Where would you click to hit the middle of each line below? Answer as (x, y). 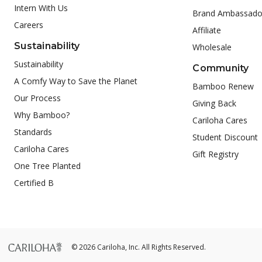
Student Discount (225, 137)
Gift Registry (216, 154)
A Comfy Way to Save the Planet (76, 81)
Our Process (37, 98)
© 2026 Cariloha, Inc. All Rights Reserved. (138, 247)
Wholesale (212, 47)
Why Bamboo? (42, 115)
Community (221, 68)
